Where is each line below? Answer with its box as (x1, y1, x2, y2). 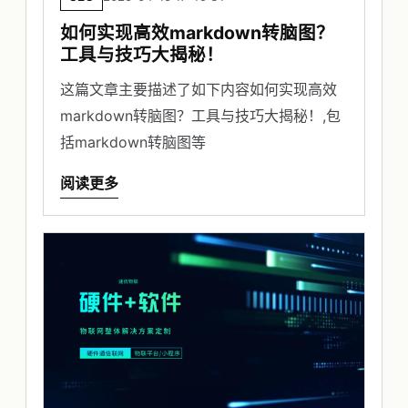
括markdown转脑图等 (60, 132, 206, 151)
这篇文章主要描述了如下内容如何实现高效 (60, 79, 337, 98)
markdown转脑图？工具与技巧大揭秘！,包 (60, 106, 341, 125)
